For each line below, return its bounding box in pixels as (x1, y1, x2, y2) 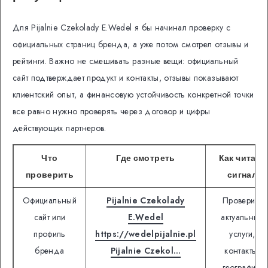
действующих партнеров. (13, 121, 106, 134)
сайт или (33, 211, 66, 223)
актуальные (221, 211, 264, 223)
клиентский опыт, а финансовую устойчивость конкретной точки (13, 88, 254, 100)
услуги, (229, 227, 255, 240)
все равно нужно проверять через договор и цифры (13, 105, 211, 117)
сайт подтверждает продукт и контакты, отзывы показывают (13, 71, 239, 84)
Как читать (218, 152, 266, 163)
